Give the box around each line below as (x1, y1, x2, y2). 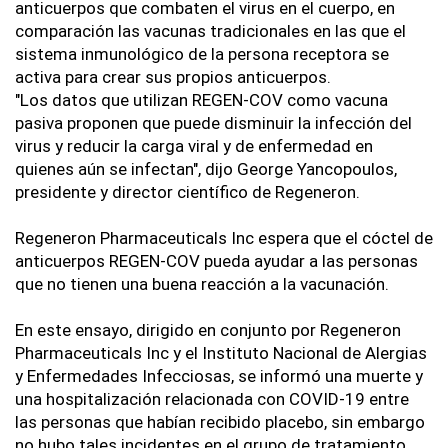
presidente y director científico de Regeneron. (15, 182, 360, 203)
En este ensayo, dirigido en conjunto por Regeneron (15, 320, 401, 341)
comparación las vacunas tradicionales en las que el (15, 21, 406, 42)
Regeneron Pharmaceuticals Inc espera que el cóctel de (15, 228, 433, 249)
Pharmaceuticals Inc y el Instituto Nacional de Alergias (15, 343, 427, 364)
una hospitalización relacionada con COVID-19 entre (15, 389, 409, 410)
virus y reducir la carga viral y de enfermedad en (15, 136, 373, 157)
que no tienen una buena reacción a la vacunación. (15, 274, 389, 295)
